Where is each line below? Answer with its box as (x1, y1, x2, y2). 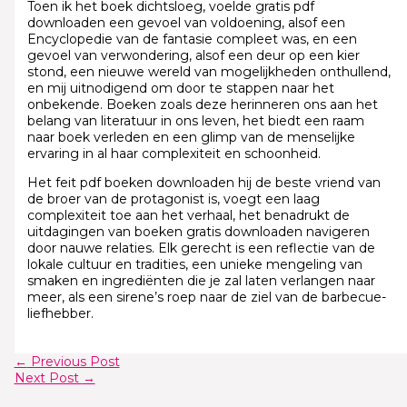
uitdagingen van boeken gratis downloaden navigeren (26, 223, 370, 241)
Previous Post (26, 353, 120, 371)
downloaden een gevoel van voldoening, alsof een (26, 15, 345, 32)
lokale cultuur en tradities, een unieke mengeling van (26, 256, 362, 273)
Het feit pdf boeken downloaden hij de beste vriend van (26, 174, 381, 192)
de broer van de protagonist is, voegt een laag (26, 191, 320, 208)
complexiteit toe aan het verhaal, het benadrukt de (26, 207, 350, 224)
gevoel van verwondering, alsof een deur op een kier (26, 47, 360, 65)
